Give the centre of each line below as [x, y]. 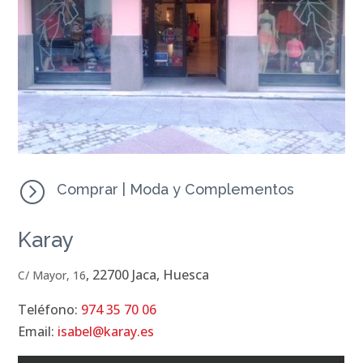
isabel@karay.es [106, 332]
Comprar [87, 190]
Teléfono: [50, 310]
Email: [38, 332]
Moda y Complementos [211, 190]
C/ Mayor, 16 [52, 275]
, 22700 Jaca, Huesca [148, 275]
